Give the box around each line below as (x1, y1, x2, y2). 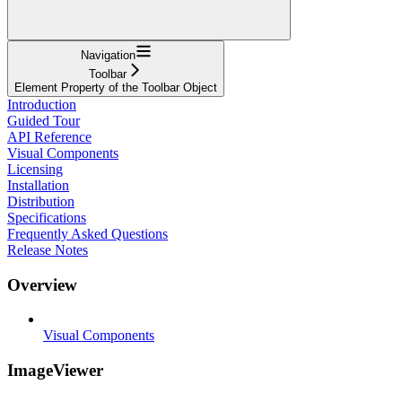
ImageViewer (7, 360, 103, 380)
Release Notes (7, 241, 88, 258)
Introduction (7, 96, 76, 112)
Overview (7, 275, 77, 294)
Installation (7, 177, 69, 193)
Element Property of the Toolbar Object (14, 80, 217, 94)
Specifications (7, 209, 86, 225)
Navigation (80, 48, 135, 62)
